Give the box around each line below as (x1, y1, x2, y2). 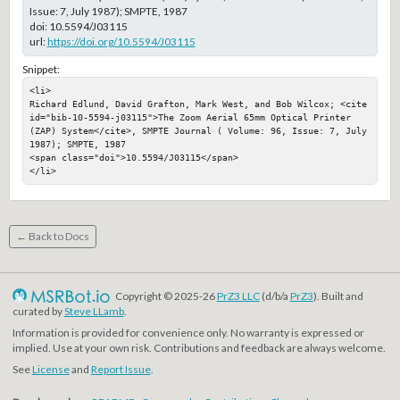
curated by (12, 304, 64, 319)
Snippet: (21, 62, 60, 77)
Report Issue (90, 362, 151, 376)
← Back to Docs (15, 229, 89, 244)
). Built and (312, 289, 363, 304)
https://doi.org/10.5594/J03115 (46, 34, 196, 48)
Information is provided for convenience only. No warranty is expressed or (12, 325, 364, 339)
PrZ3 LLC (216, 289, 260, 304)
